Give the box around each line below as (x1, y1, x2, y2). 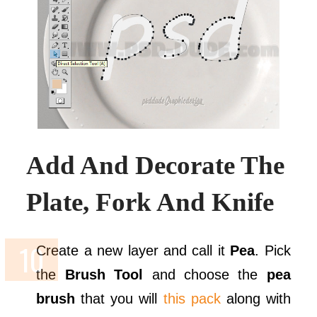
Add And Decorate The (26, 151, 285, 180)
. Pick (255, 243, 291, 259)
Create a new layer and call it (36, 243, 231, 259)
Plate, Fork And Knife (26, 188, 275, 217)
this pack (163, 291, 221, 307)
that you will (75, 291, 163, 307)
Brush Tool (64, 267, 144, 283)
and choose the (143, 267, 267, 283)
